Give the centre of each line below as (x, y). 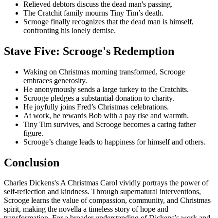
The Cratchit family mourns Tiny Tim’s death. (93, 13)
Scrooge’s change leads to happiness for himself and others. (114, 142)
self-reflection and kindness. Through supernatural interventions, (102, 192)
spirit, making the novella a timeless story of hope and (86, 209)
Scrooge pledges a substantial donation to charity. (99, 98)
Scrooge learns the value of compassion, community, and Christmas (107, 200)
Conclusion (32, 162)
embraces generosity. (55, 80)
